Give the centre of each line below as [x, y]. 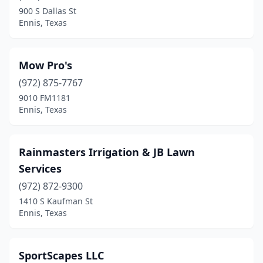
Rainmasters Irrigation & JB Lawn [107, 152]
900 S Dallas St [48, 11]
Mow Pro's [45, 65]
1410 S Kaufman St [56, 201]
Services [40, 168]
